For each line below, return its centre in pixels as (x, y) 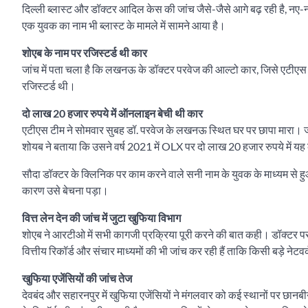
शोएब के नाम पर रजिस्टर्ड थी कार (85, 53)
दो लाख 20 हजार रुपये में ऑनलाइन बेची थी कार (112, 113)
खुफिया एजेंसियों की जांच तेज (77, 278)
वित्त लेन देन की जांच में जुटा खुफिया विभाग (101, 218)
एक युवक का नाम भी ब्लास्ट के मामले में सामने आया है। (124, 25)
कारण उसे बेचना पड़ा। (65, 190)
